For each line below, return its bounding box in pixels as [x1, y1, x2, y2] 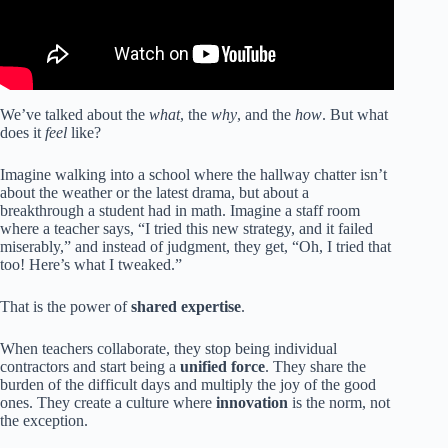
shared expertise [131, 297, 241, 315]
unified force [180, 357, 265, 375]
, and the [237, 105, 295, 123]
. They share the [265, 357, 366, 375]
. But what [322, 105, 388, 123]
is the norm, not [288, 393, 390, 411]
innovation [216, 393, 288, 411]
